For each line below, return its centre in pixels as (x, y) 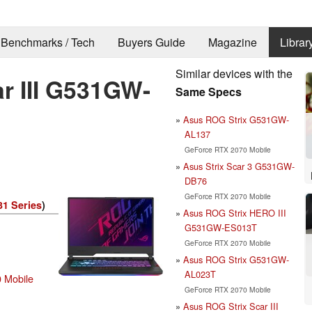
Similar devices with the (234, 73)
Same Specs (209, 91)
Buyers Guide (151, 42)
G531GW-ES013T (220, 227)
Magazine (232, 42)
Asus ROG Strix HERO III (235, 212)
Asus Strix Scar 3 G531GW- (239, 166)
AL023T (200, 274)
